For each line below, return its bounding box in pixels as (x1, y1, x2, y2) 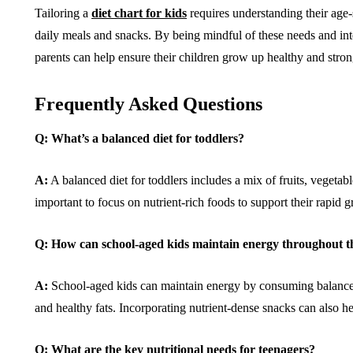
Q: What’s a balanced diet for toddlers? (35, 132, 244, 146)
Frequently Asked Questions (35, 94, 262, 115)
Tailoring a (35, 6, 91, 20)
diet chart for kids (91, 6, 187, 20)
